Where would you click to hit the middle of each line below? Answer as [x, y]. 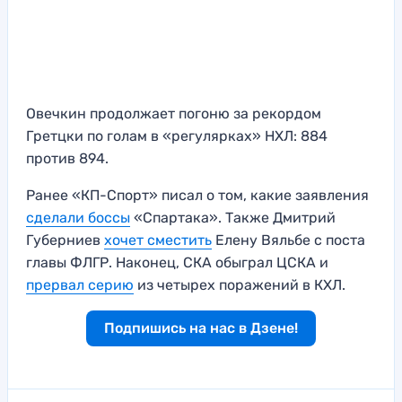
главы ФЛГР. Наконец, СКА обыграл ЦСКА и [177, 262]
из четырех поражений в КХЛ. [241, 284]
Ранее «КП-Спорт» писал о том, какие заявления [197, 195]
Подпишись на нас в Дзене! [201, 328]
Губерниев [65, 240]
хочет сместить [158, 240]
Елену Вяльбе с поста [288, 240]
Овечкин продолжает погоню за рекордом [174, 113]
